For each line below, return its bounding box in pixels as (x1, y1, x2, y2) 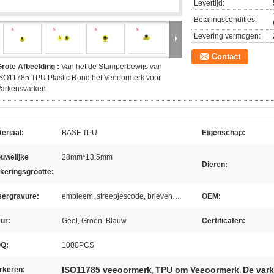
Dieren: (202, 160, 228, 169)
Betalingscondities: (194, 15, 257, 24)
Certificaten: (202, 217, 245, 225)
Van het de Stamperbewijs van (61, 62, 162, 71)
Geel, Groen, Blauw (62, 217, 127, 225)
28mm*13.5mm (62, 153, 113, 161)
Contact (212, 52, 240, 61)
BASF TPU (62, 128, 97, 137)
